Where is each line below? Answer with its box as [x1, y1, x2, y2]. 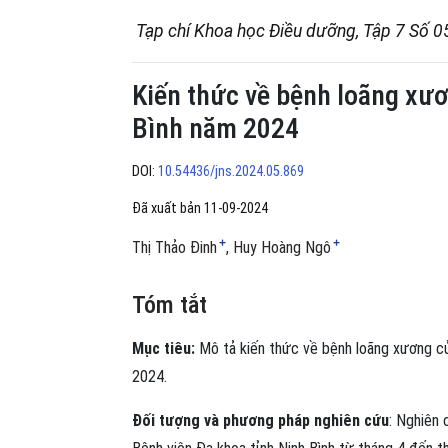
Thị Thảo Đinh [132, 237, 217, 257]
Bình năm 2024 [132, 112, 299, 146]
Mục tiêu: [132, 338, 195, 358]
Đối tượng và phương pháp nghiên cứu [132, 410, 389, 430]
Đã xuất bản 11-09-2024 [132, 199, 268, 217]
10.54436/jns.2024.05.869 [158, 162, 304, 180]
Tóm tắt [132, 290, 207, 319]
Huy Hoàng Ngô [233, 237, 331, 257]
